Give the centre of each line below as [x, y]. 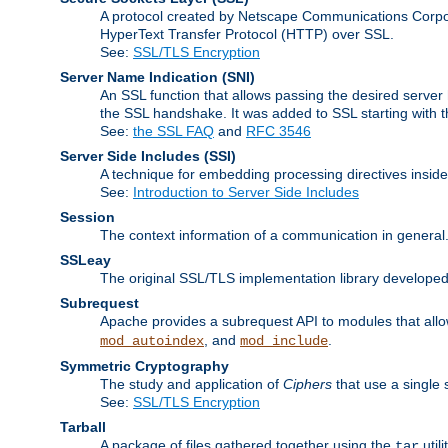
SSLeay [85, 259]
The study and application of [191, 383]
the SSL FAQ [173, 130]
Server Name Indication [139, 76]
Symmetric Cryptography [144, 365]
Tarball [83, 426]
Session [87, 216]
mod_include [284, 340]
